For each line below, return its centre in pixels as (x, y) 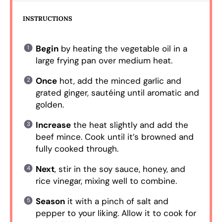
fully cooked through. (77, 149)
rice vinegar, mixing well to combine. (106, 181)
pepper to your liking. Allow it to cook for (116, 213)
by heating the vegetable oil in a (123, 49)
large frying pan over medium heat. (104, 61)
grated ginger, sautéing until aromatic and (117, 93)
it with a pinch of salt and (116, 201)
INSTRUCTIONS (48, 18)
